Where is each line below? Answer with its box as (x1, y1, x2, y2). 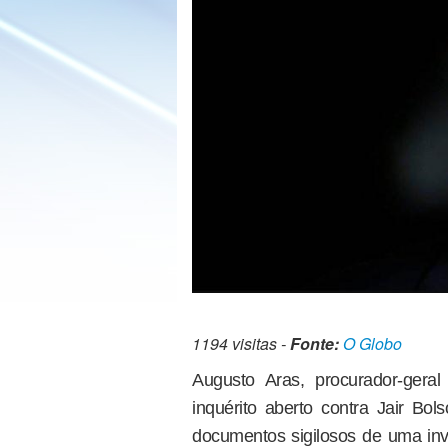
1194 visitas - (192, 332, 290, 356)
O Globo (343, 332, 402, 356)
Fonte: (290, 332, 339, 356)
